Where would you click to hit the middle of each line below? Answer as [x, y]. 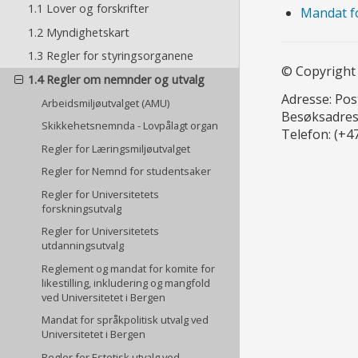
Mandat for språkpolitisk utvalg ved [125, 320]
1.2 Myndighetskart [78, 32]
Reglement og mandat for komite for [129, 268]
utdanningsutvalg [83, 246]
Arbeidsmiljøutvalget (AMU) [106, 103]
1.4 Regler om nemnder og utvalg [116, 79]
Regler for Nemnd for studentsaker [127, 171]
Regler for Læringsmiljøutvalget [116, 148]
